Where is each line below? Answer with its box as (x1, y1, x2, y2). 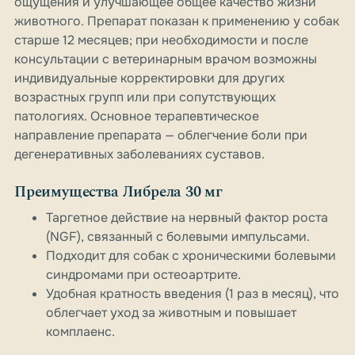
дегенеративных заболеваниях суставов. (14, 146, 265, 163)
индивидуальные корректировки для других (14, 70, 284, 87)
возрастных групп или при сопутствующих (14, 89, 276, 106)
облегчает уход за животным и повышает (46, 304, 296, 322)
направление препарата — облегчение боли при (14, 127, 307, 144)
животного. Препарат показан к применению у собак (14, 13, 339, 30)
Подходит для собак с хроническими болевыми (46, 247, 336, 265)
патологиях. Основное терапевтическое (14, 108, 259, 125)
